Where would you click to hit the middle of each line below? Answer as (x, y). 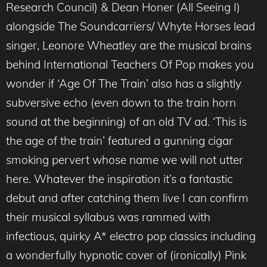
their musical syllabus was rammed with (108, 217)
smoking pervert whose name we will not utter (125, 160)
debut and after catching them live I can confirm (127, 198)
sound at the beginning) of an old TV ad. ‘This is (126, 122)
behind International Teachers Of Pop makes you (130, 65)
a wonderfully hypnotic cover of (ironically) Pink (126, 255)
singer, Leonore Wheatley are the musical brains (129, 46)
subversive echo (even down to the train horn (121, 103)
